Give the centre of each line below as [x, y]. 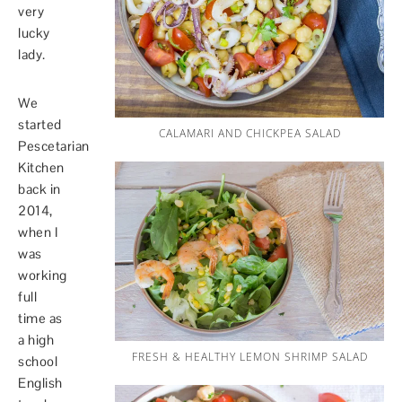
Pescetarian [54, 145]
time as [40, 318]
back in [39, 188]
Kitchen [41, 167]
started [40, 124]
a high [36, 339]
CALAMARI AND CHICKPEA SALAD [249, 133]
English [40, 382]
